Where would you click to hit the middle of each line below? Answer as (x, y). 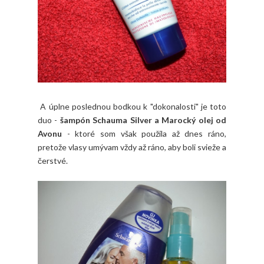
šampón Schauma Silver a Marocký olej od (143, 120)
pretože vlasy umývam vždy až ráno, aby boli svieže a (132, 147)
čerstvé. (53, 161)
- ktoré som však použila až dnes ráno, (144, 134)
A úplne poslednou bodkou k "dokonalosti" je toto (132, 107)
